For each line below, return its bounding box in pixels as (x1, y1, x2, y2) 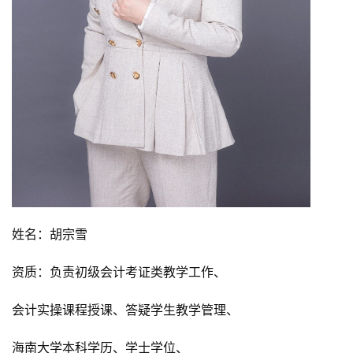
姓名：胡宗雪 (12, 225, 87, 242)
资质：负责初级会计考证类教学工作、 (12, 263, 226, 280)
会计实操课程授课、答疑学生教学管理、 (12, 301, 239, 318)
